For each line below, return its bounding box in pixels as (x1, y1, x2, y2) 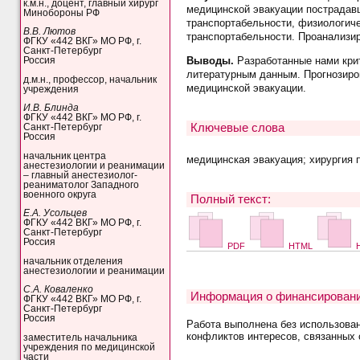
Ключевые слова (190, 121, 284, 135)
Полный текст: (190, 192, 271, 206)
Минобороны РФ (23, 7, 100, 18)
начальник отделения (23, 256, 124, 266)
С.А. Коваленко (23, 284, 94, 295)
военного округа (23, 189, 97, 199)
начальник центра (23, 150, 107, 161)
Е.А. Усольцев (23, 208, 88, 219)
